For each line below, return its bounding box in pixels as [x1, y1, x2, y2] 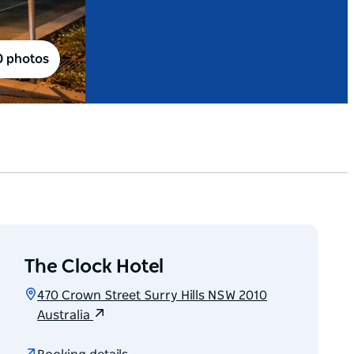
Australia [37, 309, 94, 322]
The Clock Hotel [24, 258, 164, 277]
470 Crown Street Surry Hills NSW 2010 [37, 289, 268, 303]
